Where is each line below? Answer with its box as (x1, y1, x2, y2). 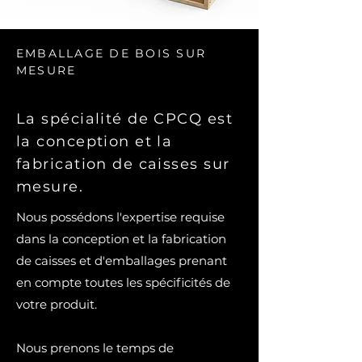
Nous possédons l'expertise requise (16, 209, 225, 225)
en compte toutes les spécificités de (16, 275, 230, 290)
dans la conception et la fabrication (16, 231, 226, 246)
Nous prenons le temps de (16, 340, 174, 356)
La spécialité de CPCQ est (16, 110, 234, 128)
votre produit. (16, 297, 97, 312)
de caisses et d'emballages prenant (16, 253, 227, 268)
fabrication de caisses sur (16, 155, 230, 173)
